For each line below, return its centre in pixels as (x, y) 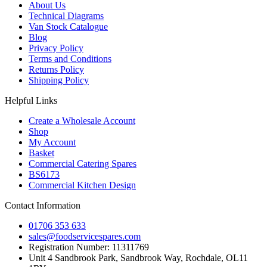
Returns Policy (56, 69)
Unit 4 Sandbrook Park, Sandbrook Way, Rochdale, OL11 (138, 257)
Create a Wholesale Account (82, 120)
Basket (41, 153)
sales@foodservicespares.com (85, 236)
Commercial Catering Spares (83, 163)
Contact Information (43, 205)
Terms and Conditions (70, 58)
